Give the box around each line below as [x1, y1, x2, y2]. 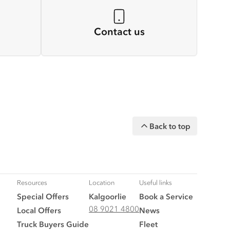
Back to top [149, 121, 190, 131]
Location [89, 178, 114, 187]
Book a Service [139, 191, 193, 201]
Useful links [139, 178, 172, 187]
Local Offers [17, 205, 61, 215]
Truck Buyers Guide [17, 219, 89, 229]
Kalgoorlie [89, 191, 126, 201]
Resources [17, 178, 47, 187]
